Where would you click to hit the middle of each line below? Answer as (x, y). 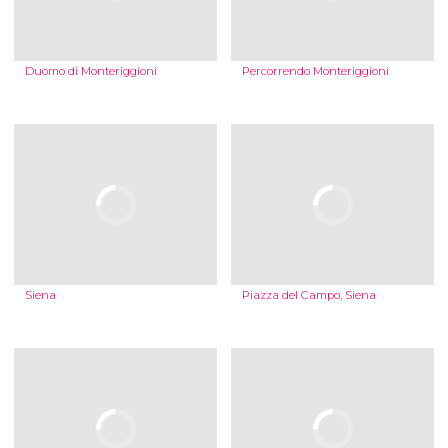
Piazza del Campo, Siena (308, 295)
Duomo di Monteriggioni (90, 71)
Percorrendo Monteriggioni (315, 71)
